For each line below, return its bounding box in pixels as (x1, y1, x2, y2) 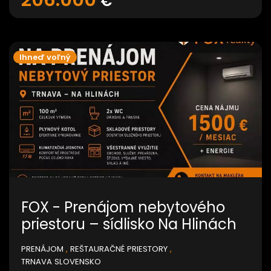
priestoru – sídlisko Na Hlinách (21, 214, 237, 235)
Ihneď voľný (19, 51, 71, 64)
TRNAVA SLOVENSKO (21, 256, 101, 268)
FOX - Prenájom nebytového (21, 197, 225, 218)
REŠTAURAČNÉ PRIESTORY (70, 243, 168, 255)
